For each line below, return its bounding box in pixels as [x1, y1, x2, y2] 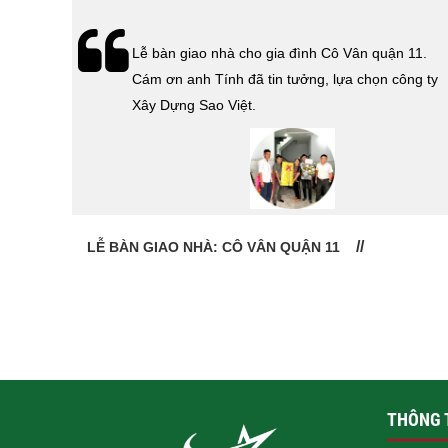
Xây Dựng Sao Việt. [132, 96, 256, 113]
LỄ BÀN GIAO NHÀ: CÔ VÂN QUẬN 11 [87, 238, 340, 255]
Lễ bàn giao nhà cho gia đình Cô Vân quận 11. [132, 44, 427, 61]
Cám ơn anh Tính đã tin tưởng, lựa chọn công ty [132, 70, 438, 87]
